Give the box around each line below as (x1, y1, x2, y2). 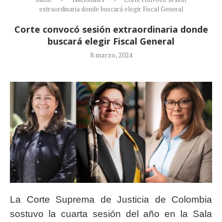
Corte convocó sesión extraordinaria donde (14, 23, 208, 35)
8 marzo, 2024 (90, 50, 132, 59)
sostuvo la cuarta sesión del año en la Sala (10, 208, 212, 219)
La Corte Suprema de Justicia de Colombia (10, 194, 212, 205)
